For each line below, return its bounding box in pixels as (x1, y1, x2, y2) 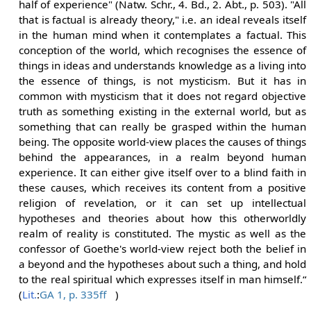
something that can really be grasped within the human (18, 119, 307, 134)
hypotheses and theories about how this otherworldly (18, 211, 307, 226)
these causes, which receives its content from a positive (18, 180, 307, 195)
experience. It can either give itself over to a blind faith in (18, 165, 307, 180)
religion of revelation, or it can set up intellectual (18, 196, 307, 210)
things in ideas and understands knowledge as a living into (18, 58, 307, 73)
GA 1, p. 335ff (39, 287, 106, 302)
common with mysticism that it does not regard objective (18, 89, 307, 103)
